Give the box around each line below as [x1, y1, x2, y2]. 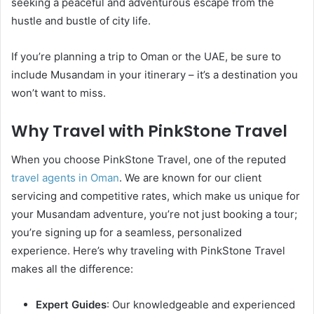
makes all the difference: [11, 261, 133, 275]
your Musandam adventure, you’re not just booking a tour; [11, 207, 297, 221]
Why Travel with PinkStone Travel [11, 120, 287, 142]
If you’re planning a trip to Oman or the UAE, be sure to [11, 50, 281, 63]
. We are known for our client [119, 170, 261, 184]
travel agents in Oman [11, 170, 119, 184]
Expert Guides [36, 297, 107, 311]
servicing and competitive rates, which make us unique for [11, 189, 300, 203]
